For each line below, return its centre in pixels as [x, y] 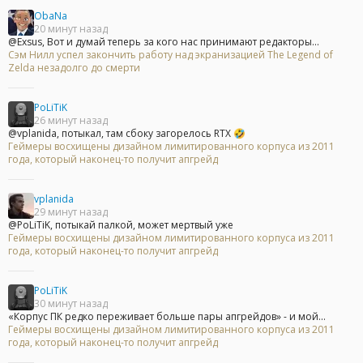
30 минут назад [71, 304]
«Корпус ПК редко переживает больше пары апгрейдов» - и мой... [167, 317]
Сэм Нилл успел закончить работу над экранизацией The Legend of [171, 55]
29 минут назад [71, 212]
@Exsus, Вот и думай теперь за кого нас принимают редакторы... [164, 42]
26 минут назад [71, 121]
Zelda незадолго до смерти [74, 68]
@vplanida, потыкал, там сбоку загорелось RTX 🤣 [127, 134]
